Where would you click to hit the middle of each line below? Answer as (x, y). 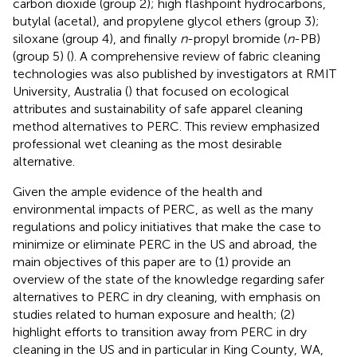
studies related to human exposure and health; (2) (154, 314)
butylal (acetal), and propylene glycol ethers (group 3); (166, 21)
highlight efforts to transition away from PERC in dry (160, 331)
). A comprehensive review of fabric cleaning (195, 56)
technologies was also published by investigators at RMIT (175, 73)
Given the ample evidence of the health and (137, 191)
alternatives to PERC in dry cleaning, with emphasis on (167, 296)
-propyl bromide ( (237, 38)
